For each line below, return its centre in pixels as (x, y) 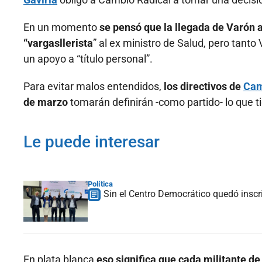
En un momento (61, 27)
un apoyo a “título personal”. (88, 59)
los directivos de (202, 87)
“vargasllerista (58, 43)
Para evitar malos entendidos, (92, 87)
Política (100, 184)
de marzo (47, 102)
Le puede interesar (92, 142)
